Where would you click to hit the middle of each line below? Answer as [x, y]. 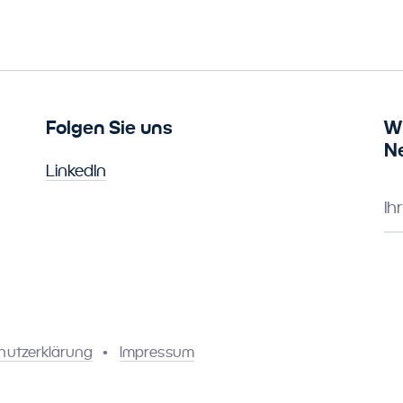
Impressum [157, 353]
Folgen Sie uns [109, 127]
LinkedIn [76, 171]
